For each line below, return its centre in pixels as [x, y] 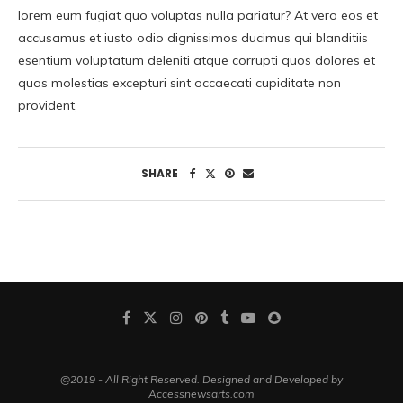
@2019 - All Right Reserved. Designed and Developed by [201, 380]
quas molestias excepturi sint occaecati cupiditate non [179, 83]
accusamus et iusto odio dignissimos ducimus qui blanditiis [193, 38]
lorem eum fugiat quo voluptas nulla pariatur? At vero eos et [198, 16]
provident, [48, 106]
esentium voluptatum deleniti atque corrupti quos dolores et [197, 61]
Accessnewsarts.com [201, 394]
